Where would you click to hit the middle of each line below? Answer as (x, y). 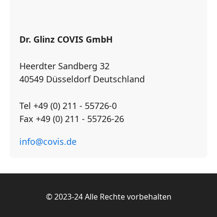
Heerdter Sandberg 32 (64, 66)
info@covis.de (48, 142)
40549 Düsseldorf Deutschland (82, 79)
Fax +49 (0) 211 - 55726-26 (72, 119)
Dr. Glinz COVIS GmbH (66, 39)
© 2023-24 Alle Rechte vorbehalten (108, 197)
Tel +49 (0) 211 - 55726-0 (68, 106)
